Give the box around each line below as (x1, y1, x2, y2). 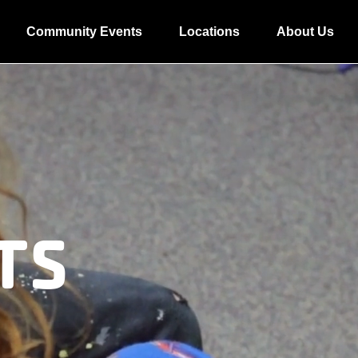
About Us (276, 25, 334, 38)
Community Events (26, 25, 142, 38)
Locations (179, 25, 240, 38)
